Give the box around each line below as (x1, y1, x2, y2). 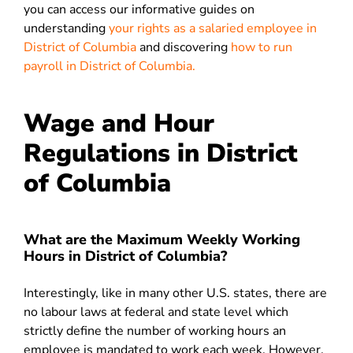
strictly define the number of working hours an (24, 322, 286, 340)
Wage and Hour (24, 106, 214, 140)
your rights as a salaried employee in (109, 20, 317, 37)
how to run (231, 39, 292, 56)
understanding (24, 20, 109, 37)
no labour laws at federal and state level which (24, 303, 288, 321)
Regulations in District (24, 136, 298, 170)
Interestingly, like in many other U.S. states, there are (24, 284, 327, 302)
